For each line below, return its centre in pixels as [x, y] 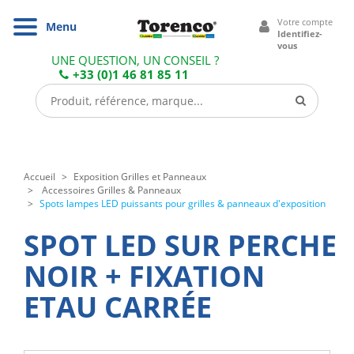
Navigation [53, 25]
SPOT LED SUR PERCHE [180, 245]
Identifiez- [300, 34]
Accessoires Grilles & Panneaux [111, 190]
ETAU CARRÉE [118, 307]
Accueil [40, 176]
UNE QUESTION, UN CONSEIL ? [135, 60]
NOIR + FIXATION [144, 276]
